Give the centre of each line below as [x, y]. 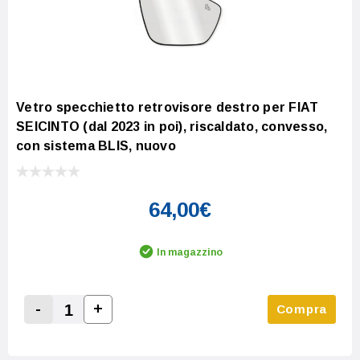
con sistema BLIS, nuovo [96, 145]
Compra [301, 309]
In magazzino [190, 252]
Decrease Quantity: [96, 328]
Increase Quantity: [152, 327]
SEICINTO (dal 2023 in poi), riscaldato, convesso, [172, 126]
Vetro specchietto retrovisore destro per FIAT [168, 107]
